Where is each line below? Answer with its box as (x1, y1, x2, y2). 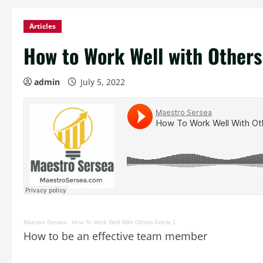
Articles (29, 21, 56, 31)
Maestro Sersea (23, 219, 66, 225)
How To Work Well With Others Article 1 (72, 219, 176, 225)
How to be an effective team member (23, 229, 207, 243)
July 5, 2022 (78, 76, 127, 87)
